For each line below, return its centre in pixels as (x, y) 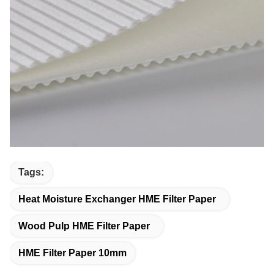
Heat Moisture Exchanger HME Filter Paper (117, 199)
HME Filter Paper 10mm (72, 253)
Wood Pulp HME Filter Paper (84, 226)
